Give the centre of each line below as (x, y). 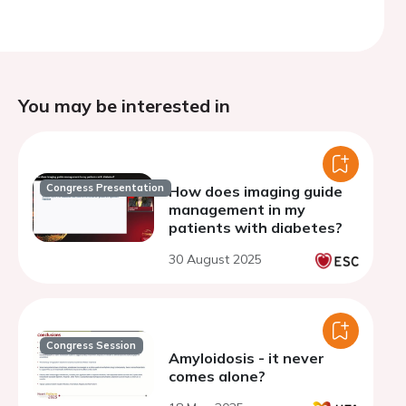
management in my (237, 209)
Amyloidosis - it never (246, 358)
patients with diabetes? (256, 227)
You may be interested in (124, 106)
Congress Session (92, 346)
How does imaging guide (256, 191)
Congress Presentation (106, 188)
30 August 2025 (215, 259)
